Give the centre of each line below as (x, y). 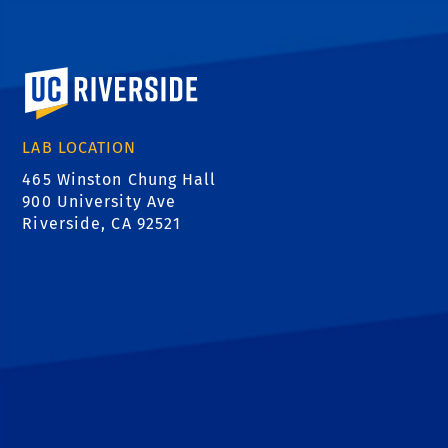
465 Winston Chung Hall (119, 179)
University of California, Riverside (163, 73)
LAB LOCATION (79, 147)
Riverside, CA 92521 (102, 223)
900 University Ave (99, 201)
